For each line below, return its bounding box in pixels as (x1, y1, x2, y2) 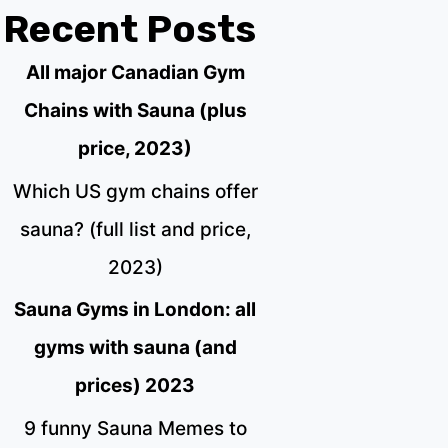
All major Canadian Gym (25, 60, 245, 84)
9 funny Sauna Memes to (23, 417, 247, 441)
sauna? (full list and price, (19, 217, 251, 241)
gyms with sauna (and (33, 336, 237, 360)
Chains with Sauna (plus (23, 98, 247, 122)
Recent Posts (3, 5, 257, 52)
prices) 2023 (75, 374, 196, 398)
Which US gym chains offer (12, 179, 258, 203)
